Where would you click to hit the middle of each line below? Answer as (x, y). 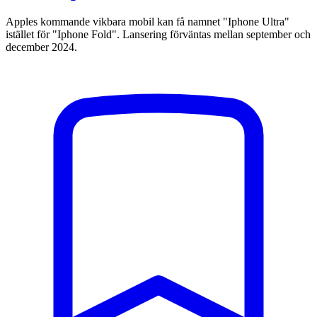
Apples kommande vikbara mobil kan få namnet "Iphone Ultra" (148, 22)
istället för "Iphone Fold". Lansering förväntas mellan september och (158, 35)
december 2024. (41, 47)
